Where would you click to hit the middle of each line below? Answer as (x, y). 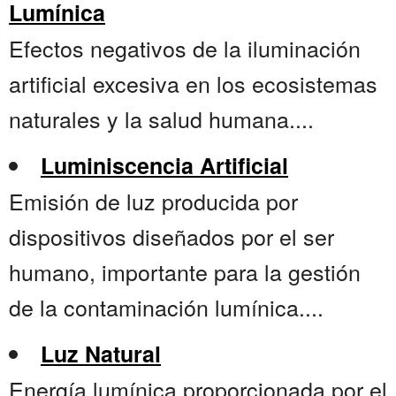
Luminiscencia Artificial (164, 166)
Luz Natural (101, 354)
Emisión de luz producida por (153, 201)
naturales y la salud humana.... (161, 119)
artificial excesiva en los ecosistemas (193, 84)
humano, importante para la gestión (185, 272)
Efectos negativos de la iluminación (185, 48)
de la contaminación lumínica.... (166, 307)
